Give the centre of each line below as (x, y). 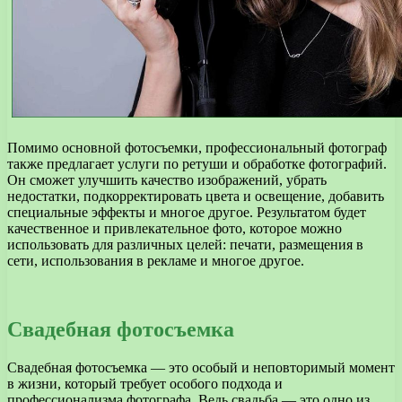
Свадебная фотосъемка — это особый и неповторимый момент (201, 367)
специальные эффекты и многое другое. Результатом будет (187, 213)
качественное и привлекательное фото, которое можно (175, 229)
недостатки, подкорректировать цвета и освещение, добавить (196, 197)
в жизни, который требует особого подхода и (145, 383)
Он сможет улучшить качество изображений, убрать (167, 180)
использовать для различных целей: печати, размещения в (185, 245)
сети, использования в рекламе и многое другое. (156, 261)
